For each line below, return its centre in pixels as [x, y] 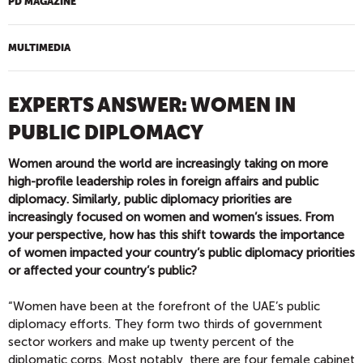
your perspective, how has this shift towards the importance [176, 235]
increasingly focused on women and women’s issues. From [171, 217]
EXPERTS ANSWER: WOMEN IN [152, 105]
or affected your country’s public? [102, 271]
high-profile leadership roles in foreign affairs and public [163, 181]
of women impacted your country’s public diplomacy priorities [181, 253]
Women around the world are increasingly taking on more [168, 164]
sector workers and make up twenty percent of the [151, 342]
